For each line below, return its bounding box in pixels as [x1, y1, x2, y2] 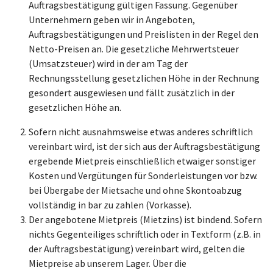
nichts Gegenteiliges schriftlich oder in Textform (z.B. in [29, 228, 261, 240]
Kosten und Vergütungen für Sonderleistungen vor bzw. [29, 169, 258, 182]
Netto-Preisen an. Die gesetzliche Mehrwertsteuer [29, 43, 239, 55]
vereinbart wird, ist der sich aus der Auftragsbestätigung [29, 140, 260, 152]
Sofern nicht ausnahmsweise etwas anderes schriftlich [29, 126, 253, 138]
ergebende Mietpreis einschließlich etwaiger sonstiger [29, 155, 256, 167]
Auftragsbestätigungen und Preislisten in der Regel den [29, 28, 258, 40]
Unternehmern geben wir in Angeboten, [29, 13, 195, 26]
